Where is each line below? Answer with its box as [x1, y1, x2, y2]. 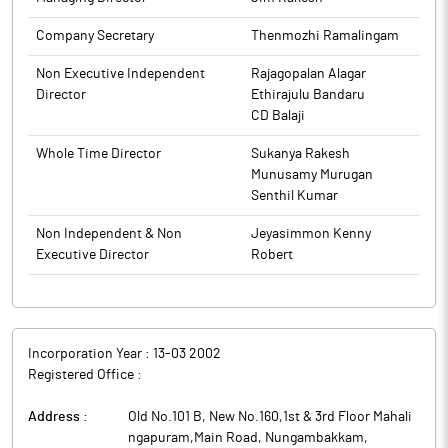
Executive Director [36, 248, 149, 262]
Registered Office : [28, 368, 142, 382]
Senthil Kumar [251, 189, 338, 203]
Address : [28, 410, 88, 424]
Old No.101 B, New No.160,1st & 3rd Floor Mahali [128, 410, 412, 424]
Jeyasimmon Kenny [251, 227, 371, 241]
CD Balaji [251, 109, 305, 123]
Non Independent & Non [36, 227, 182, 241]
